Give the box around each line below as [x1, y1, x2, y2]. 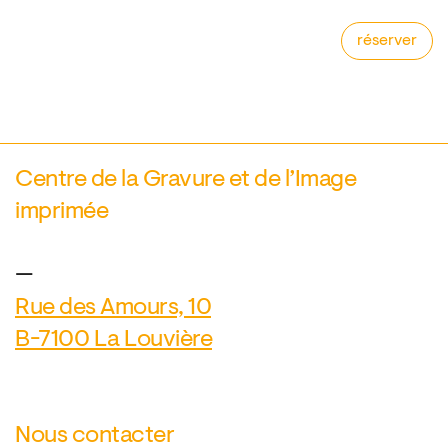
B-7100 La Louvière [15, 327, 212, 352]
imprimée [15, 199, 108, 224]
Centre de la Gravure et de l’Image [15, 167, 356, 192]
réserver [357, 32, 417, 49]
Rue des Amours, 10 [15, 295, 211, 320]
